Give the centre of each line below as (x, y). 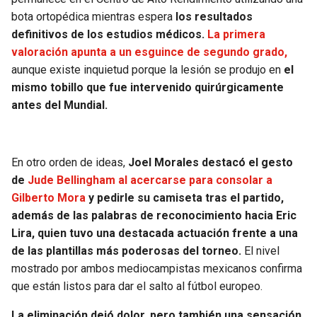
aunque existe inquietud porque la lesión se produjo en (148, 70)
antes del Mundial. (59, 105)
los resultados (214, 17)
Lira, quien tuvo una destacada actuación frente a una (155, 234)
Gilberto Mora (48, 198)
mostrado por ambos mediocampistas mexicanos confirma (157, 269)
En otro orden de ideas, (70, 163)
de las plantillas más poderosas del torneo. (126, 251)
